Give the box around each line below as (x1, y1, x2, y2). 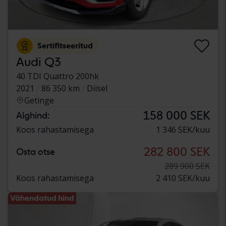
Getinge (24, 95, 54, 106)
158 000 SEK (143, 108, 210, 123)
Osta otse (16, 146, 55, 157)
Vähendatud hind (10, 193, 74, 203)
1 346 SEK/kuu (156, 124, 210, 136)
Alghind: (16, 110, 49, 121)
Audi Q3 (16, 54, 61, 70)
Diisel (87, 83, 107, 94)
